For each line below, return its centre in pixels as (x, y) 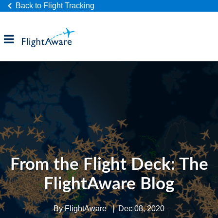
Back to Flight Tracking (55, 6)
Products (23, 44)
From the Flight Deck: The (109, 165)
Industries (25, 74)
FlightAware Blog (109, 184)
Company (24, 105)
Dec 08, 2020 (141, 209)
